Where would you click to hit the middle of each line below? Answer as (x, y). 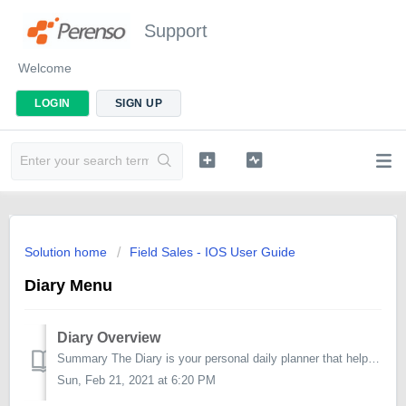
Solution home (68, 252)
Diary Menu (68, 285)
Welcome (45, 68)
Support (176, 31)
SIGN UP (138, 103)
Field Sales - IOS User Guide (213, 252)
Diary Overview (109, 338)
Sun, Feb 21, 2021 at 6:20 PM (136, 381)
